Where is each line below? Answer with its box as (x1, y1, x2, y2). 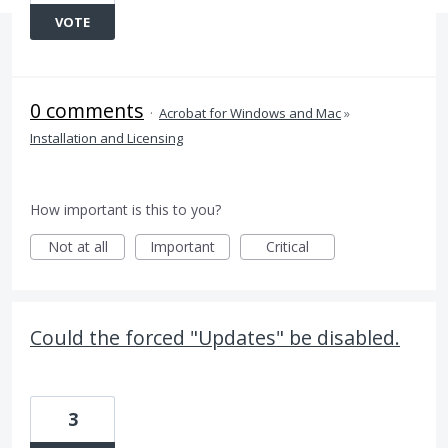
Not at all (47, 237, 108, 256)
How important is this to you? (30, 200, 221, 219)
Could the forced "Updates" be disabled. (30, 324, 400, 351)
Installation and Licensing (30, 129, 183, 147)
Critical (266, 237, 309, 256)
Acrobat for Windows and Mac (159, 104, 341, 122)
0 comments (30, 97, 144, 124)
